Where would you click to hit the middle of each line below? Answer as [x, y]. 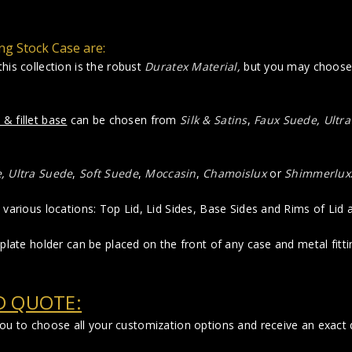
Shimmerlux [317, 173]
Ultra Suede [40, 173]
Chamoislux [235, 173]
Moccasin [170, 173]
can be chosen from [124, 119]
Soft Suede [109, 173]
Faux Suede [286, 119]
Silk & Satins [214, 119]
